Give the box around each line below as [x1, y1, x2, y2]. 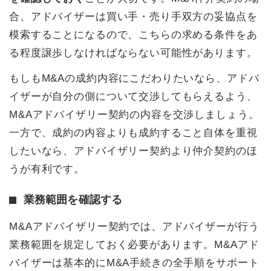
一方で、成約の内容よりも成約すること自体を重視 [9, 126, 258, 139]
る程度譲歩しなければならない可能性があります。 [9, 47, 258, 59]
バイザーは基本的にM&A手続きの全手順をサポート [9, 256, 260, 269]
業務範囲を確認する [24, 193, 122, 206]
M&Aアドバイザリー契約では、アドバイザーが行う [9, 220, 260, 232]
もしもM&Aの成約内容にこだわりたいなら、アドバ [9, 72, 260, 84]
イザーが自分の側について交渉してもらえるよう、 [9, 90, 258, 102]
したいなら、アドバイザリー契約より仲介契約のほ [9, 145, 258, 157]
